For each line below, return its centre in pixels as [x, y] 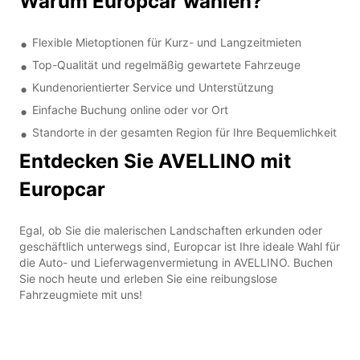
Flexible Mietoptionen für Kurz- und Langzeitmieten [167, 42]
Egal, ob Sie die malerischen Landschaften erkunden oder [171, 230]
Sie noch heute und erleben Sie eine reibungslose [148, 278]
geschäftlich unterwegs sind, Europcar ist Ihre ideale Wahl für [180, 246]
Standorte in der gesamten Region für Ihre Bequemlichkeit [184, 132]
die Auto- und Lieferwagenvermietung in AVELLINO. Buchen [176, 262]
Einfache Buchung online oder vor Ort [130, 109]
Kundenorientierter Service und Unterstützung [153, 87]
